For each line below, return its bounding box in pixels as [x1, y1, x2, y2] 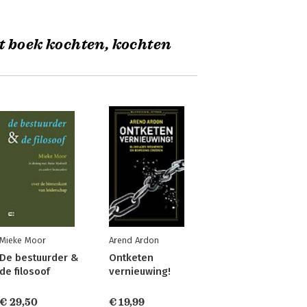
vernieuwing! [108, 265, 171, 278]
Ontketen [108, 251, 153, 264]
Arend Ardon [108, 235, 159, 245]
